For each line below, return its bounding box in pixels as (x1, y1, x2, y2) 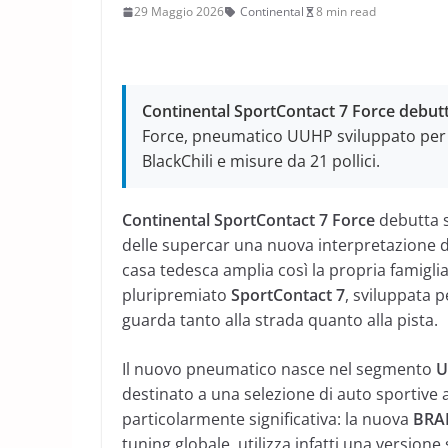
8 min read (316, 3, 376, 20)
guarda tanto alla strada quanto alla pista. (122, 309, 438, 331)
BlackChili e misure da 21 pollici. (142, 150, 380, 172)
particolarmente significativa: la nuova (122, 408, 413, 430)
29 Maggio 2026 (134, 3, 224, 20)
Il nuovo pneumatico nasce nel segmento (122, 358, 436, 380)
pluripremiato (122, 284, 231, 306)
